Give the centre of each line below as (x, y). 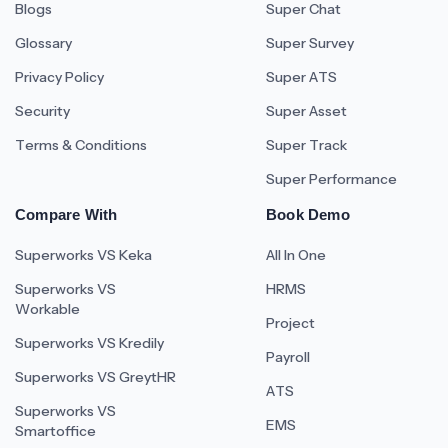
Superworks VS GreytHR (95, 377)
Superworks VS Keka (83, 255)
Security (42, 111)
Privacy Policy (59, 77)
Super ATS (301, 77)
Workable (47, 309)
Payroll (288, 357)
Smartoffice (55, 431)
